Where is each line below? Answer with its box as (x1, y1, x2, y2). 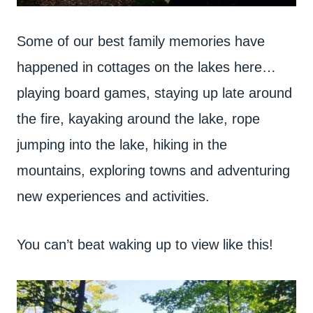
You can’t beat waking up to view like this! (17, 236, 273, 252)
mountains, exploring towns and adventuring (17, 162, 290, 178)
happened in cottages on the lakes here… (17, 59, 276, 75)
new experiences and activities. (17, 188, 210, 204)
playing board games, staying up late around (17, 85, 292, 101)
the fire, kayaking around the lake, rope (17, 110, 260, 126)
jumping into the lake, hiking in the (17, 136, 227, 152)
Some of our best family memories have (17, 33, 265, 49)
